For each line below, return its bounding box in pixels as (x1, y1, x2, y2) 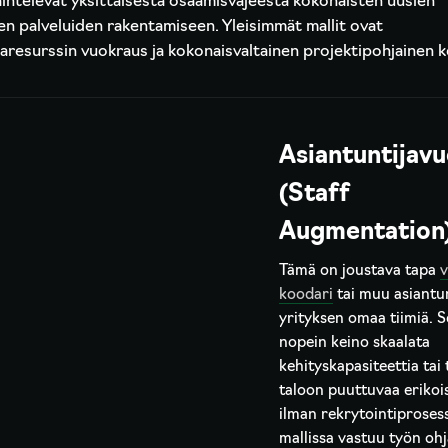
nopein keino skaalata (278, 336, 430, 351)
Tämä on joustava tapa (278, 264, 440, 279)
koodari (278, 288, 333, 303)
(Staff (278, 183, 350, 207)
